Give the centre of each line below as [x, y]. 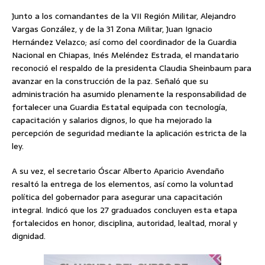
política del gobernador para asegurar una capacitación [117, 197]
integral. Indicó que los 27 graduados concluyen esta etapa [125, 210]
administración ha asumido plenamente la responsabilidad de [129, 94]
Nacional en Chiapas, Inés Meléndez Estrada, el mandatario [125, 55]
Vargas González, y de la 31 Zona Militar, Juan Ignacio [112, 29]
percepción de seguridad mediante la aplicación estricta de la [129, 133]
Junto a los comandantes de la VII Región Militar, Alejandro [124, 16]
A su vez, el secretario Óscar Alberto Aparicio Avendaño [118, 171]
